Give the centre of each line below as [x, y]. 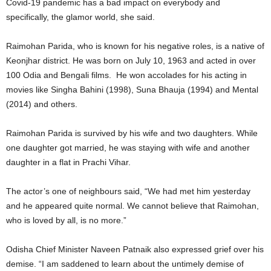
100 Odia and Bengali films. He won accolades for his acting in [126, 75]
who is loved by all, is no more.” [66, 220]
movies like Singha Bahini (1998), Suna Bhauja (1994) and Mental [132, 90]
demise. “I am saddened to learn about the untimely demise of [125, 264]
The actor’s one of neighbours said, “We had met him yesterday [128, 191]
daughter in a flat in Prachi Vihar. [68, 162]
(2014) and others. [42, 104]
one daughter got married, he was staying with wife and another [128, 148]
